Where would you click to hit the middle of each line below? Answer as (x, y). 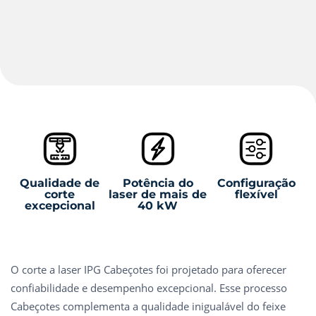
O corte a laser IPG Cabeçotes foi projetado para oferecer (148, 269)
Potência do (158, 183)
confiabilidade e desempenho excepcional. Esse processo (149, 288)
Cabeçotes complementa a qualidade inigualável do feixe (148, 306)
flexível (256, 194)
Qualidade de (60, 183)
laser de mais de (158, 194)
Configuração (256, 183)
